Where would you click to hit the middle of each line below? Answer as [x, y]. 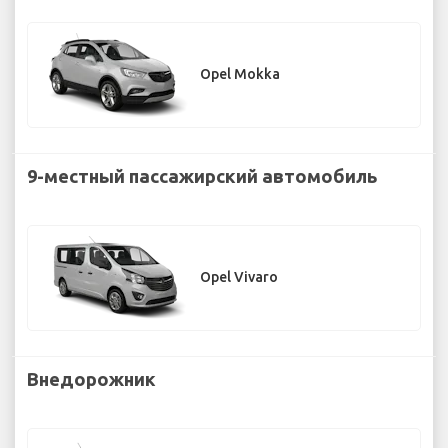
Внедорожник [91, 378]
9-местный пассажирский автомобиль [202, 175]
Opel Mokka [240, 74]
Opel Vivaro [239, 277]
